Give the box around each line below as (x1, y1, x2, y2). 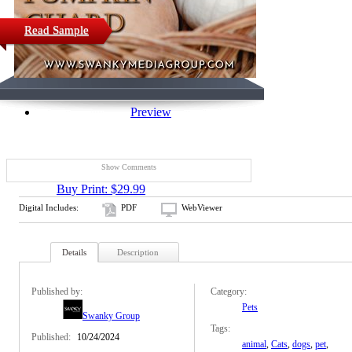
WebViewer (181, 202, 222, 212)
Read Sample (24, 23, 89, 36)
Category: (211, 285, 247, 297)
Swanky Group (82, 310, 140, 321)
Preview (130, 104, 171, 119)
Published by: (31, 285, 82, 297)
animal (242, 338, 266, 350)
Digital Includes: (19, 202, 81, 212)
